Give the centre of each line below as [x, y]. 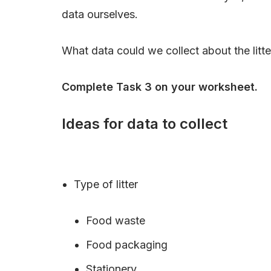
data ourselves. [100, 14]
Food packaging [127, 244]
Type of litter [106, 184]
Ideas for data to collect [145, 123]
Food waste [116, 220]
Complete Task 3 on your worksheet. [160, 87]
